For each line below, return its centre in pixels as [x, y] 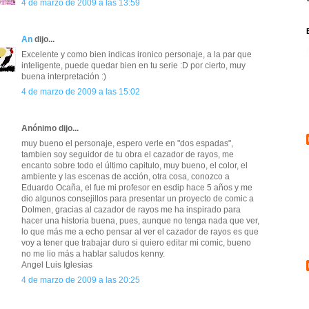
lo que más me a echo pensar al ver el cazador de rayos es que [140, 232]
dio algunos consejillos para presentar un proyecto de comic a [138, 199]
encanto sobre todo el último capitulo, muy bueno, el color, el [134, 166]
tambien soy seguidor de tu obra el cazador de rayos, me [128, 155]
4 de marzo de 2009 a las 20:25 [81, 280]
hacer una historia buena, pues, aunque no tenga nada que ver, [140, 221]
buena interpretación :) [64, 77]
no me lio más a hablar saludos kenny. [93, 254]
